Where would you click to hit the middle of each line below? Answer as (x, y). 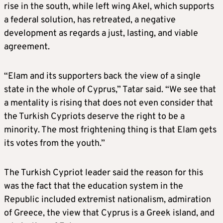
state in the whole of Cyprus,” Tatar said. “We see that (110, 90)
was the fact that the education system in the (94, 186)
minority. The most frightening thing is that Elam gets (110, 130)
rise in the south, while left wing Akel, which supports (109, 7)
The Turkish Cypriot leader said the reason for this (104, 173)
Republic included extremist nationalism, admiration (108, 200)
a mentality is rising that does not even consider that (109, 103)
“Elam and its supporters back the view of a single (102, 76)
